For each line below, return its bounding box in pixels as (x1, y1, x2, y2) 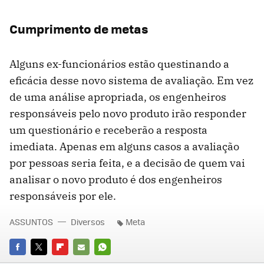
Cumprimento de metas (9, 19, 148, 38)
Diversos (71, 216, 105, 228)
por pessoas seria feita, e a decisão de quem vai (9, 156, 245, 170)
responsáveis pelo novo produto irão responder (9, 107, 246, 121)
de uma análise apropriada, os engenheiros (9, 90, 226, 104)
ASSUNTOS (9, 216, 53, 228)
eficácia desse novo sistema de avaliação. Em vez (9, 74, 253, 88)
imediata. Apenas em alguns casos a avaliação (9, 140, 239, 154)
